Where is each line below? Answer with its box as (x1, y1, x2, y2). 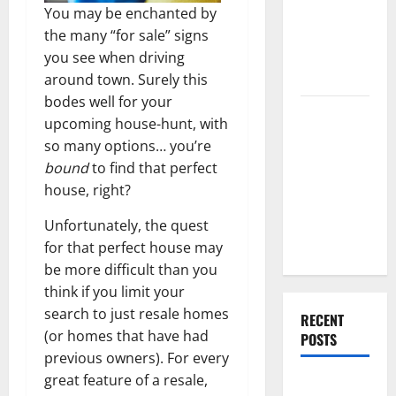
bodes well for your (44, 91, 172, 111)
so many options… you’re (44, 135, 211, 156)
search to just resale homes (44, 303, 229, 324)
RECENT (300, 309, 344, 331)
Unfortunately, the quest (44, 215, 209, 235)
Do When (300, 147, 350, 168)
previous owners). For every (44, 347, 229, 368)
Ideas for (300, 45, 352, 66)
